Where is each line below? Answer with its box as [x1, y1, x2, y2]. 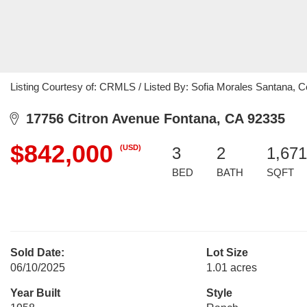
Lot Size [206, 247, 248, 258]
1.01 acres [206, 262, 257, 273]
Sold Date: [10, 247, 64, 258]
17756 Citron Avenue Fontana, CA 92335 [18, 111, 285, 126]
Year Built [10, 287, 60, 299]
